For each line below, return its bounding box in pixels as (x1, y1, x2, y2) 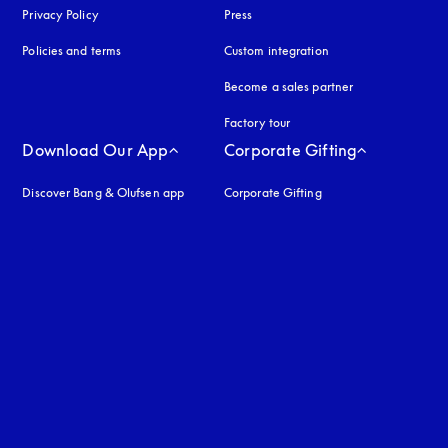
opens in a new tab (98, 7, 204, 22)
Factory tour (223, 115, 291, 130)
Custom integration (223, 43, 329, 58)
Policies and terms (22, 43, 122, 58)
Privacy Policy (22, 7, 99, 22)
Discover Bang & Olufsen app (22, 185, 185, 200)
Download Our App (22, 140, 169, 160)
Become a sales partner (223, 79, 354, 94)
